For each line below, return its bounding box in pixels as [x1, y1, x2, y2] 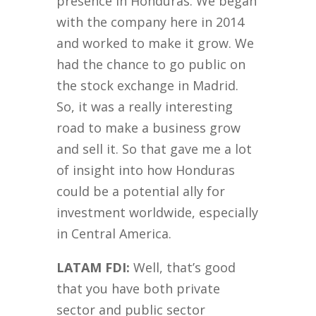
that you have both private [56, 280, 221, 298]
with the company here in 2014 [56, 13, 245, 31]
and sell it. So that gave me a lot [56, 140, 253, 158]
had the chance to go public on [56, 56, 246, 73]
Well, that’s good [130, 259, 236, 276]
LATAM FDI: [56, 259, 130, 276]
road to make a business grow [56, 119, 241, 137]
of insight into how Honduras [56, 162, 236, 179]
